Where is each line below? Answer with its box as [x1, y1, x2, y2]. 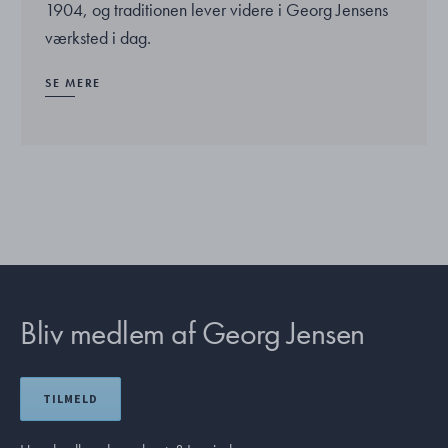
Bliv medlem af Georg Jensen [20, 312, 365, 354]
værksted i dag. [45, 25, 152, 49]
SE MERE [45, 74, 102, 91]
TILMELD [43, 390, 98, 407]
